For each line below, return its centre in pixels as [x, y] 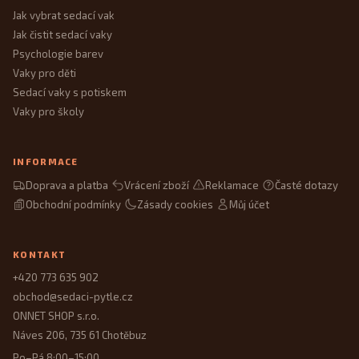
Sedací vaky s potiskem [70, 93]
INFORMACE [46, 162]
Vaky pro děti [44, 73]
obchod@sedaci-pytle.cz [73, 297]
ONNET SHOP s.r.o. [56, 316]
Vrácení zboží [157, 185]
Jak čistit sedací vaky [63, 35]
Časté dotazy [307, 185]
